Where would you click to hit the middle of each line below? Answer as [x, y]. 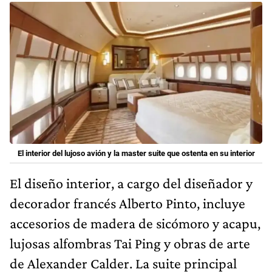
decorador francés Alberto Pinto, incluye [127, 203]
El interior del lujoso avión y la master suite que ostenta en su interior [136, 153]
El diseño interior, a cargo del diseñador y [131, 183]
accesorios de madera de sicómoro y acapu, [135, 223]
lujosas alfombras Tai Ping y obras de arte [130, 243]
